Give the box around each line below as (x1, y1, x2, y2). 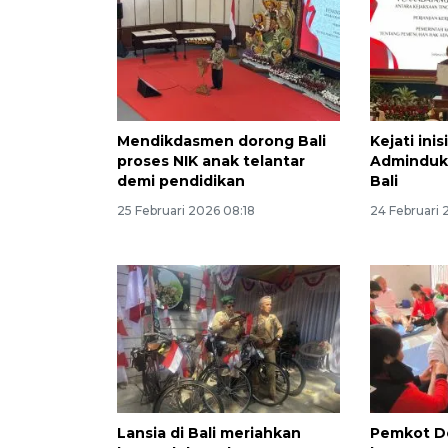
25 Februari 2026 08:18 (117, 202, 255, 218)
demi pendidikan (117, 171, 245, 190)
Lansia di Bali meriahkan (117, 424, 301, 443)
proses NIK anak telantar (117, 151, 305, 170)
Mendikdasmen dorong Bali (117, 131, 326, 150)
